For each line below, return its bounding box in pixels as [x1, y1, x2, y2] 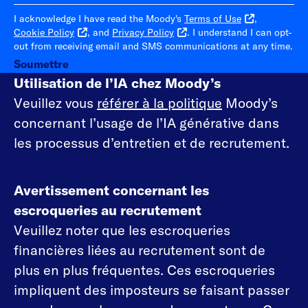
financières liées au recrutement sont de [14, 241, 265, 258]
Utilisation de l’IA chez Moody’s [14, 74, 221, 91]
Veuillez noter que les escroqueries [14, 221, 230, 239]
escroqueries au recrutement [14, 201, 201, 219]
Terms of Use [184, 12, 241, 25]
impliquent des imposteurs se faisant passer [14, 280, 289, 298]
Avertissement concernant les [14, 181, 209, 199]
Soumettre [14, 56, 69, 71]
